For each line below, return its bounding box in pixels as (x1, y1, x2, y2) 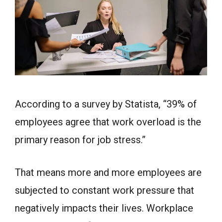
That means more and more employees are (15, 166, 202, 178)
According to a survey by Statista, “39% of (15, 98, 197, 110)
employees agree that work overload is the (15, 115, 201, 128)
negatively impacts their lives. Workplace (15, 202, 193, 214)
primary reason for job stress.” (15, 133, 146, 146)
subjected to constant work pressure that (15, 184, 194, 196)
